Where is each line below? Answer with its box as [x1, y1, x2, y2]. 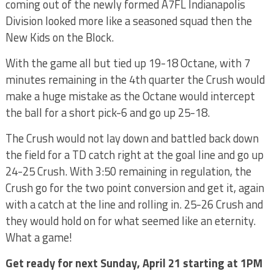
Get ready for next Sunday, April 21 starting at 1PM [5, 254, 262, 272]
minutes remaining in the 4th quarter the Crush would [5, 71, 265, 88]
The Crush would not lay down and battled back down [5, 130, 259, 147]
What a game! [5, 229, 72, 246]
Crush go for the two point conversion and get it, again [5, 179, 264, 196]
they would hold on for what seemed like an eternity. [5, 212, 256, 229]
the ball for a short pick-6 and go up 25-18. [5, 104, 210, 121]
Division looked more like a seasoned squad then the [5, 12, 252, 29]
